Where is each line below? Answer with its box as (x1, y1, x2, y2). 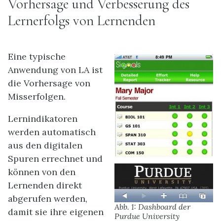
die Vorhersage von (8, 77, 90, 89)
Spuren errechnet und (8, 152, 103, 164)
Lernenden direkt (8, 179, 82, 191)
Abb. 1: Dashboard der (114, 201, 190, 212)
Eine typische (8, 50, 66, 62)
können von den (8, 166, 75, 178)
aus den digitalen (8, 139, 82, 151)
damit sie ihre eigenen (8, 206, 104, 218)
